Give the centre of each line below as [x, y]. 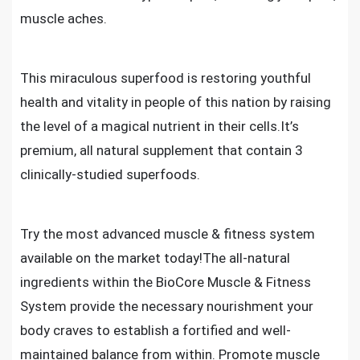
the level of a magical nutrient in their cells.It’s [160, 126]
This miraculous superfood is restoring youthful [166, 78]
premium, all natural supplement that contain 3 [162, 150]
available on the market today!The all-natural [155, 258]
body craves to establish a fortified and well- [155, 330]
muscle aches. [63, 18]
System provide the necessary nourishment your [167, 306]
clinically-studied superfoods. [110, 174]
